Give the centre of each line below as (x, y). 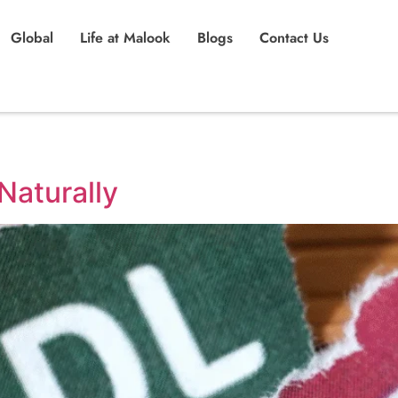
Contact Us (294, 38)
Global (32, 38)
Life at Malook (125, 38)
